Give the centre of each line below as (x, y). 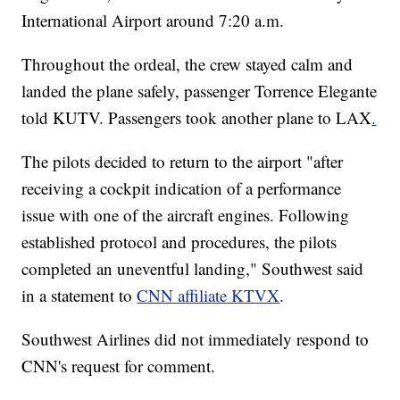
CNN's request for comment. (119, 365)
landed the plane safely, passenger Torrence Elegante (200, 90)
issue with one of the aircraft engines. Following (186, 214)
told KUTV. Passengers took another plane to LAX (197, 117)
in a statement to (79, 295)
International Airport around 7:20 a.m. (153, 20)
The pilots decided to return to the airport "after (183, 161)
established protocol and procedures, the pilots (179, 241)
